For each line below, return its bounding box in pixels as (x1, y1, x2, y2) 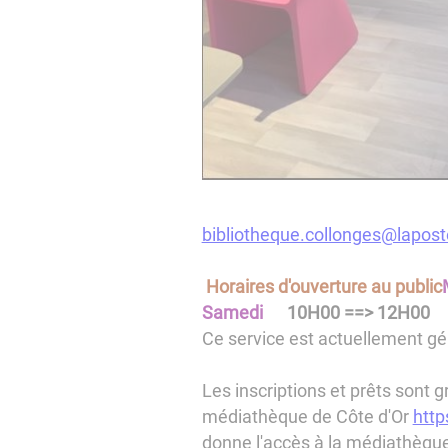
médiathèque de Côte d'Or (201, 406, 413, 428)
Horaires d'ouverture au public (205, 276, 442, 298)
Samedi (201, 302, 267, 324)
